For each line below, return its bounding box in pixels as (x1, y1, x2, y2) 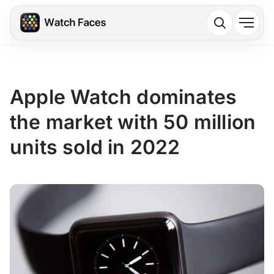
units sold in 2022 (10, 135, 180, 159)
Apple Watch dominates (10, 85, 237, 109)
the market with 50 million (10, 110, 256, 134)
